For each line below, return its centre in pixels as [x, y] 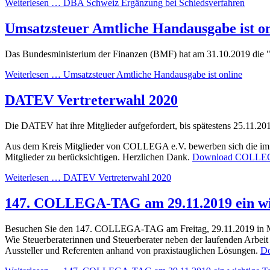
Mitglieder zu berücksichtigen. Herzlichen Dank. [99, 157]
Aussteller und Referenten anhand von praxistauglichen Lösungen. [133, 250]
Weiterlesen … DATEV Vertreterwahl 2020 [88, 178]
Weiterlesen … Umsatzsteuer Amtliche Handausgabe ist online [124, 75]
